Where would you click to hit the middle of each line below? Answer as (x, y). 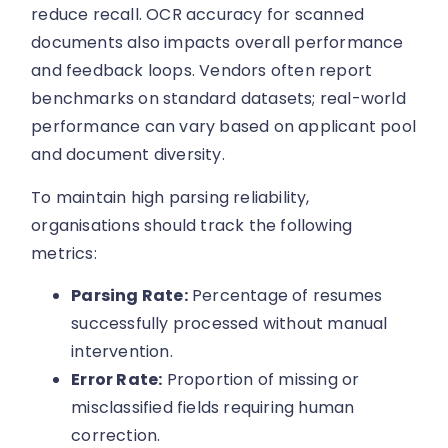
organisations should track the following (192, 225)
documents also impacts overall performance (217, 43)
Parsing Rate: (129, 296)
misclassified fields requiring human (213, 408)
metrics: (64, 253)
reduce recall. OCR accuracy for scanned (198, 15)
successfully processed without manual (229, 324)
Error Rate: (117, 380)
